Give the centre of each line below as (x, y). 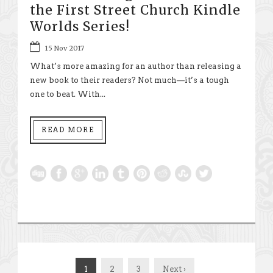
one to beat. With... (68, 94)
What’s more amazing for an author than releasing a (136, 66)
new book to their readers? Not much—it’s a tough (129, 80)
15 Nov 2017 (65, 48)
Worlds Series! (80, 27)
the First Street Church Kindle (135, 10)
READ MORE (68, 130)
